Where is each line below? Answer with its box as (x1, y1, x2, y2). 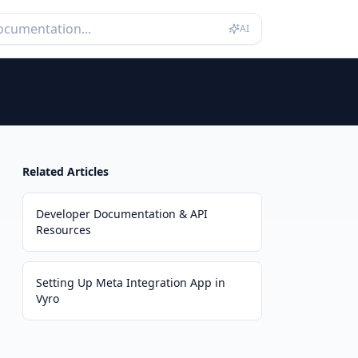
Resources (36, 222, 91, 237)
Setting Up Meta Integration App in (36, 275, 225, 290)
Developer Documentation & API (36, 206, 208, 221)
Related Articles (22, 164, 109, 179)
